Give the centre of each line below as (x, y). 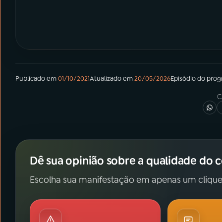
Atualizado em (111, 79)
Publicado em (36, 79)
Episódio (183, 79)
